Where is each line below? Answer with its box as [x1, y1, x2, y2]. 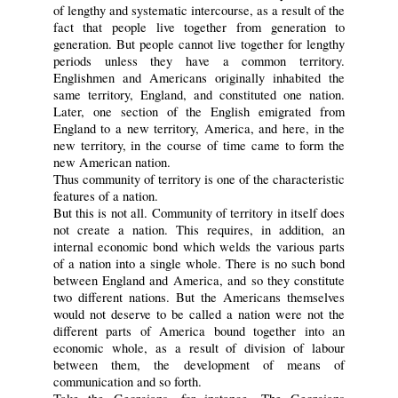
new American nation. [52, 153, 171, 171]
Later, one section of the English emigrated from [52, 102, 346, 120]
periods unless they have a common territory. [52, 52, 346, 69]
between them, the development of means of [52, 355, 346, 373]
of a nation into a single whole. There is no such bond [52, 254, 346, 272]
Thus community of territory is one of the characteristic [52, 170, 346, 187]
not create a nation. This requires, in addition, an [52, 220, 346, 238]
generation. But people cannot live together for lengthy [52, 35, 346, 52]
